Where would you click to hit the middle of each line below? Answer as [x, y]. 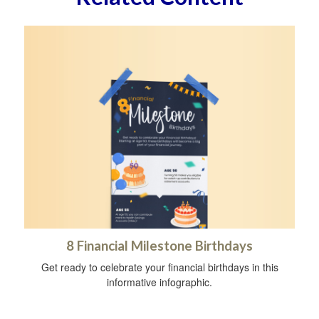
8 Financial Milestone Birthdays [159, 246]
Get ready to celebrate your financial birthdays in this [159, 267]
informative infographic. [159, 282]
